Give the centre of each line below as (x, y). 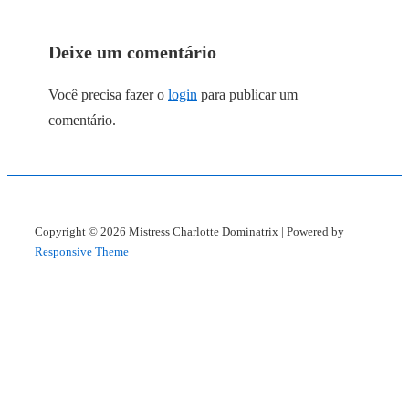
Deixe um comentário (132, 52)
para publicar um (247, 94)
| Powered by (313, 231)
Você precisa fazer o (108, 94)
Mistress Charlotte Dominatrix (205, 231)
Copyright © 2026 (82, 231)
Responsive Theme (82, 251)
